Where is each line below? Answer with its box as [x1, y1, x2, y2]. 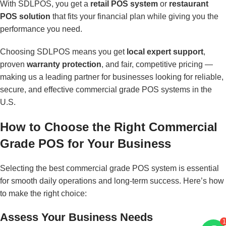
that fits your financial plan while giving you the [50, 12, 218, 21]
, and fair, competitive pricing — [101, 60, 213, 69]
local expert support [127, 47, 203, 56]
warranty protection [27, 60, 101, 69]
